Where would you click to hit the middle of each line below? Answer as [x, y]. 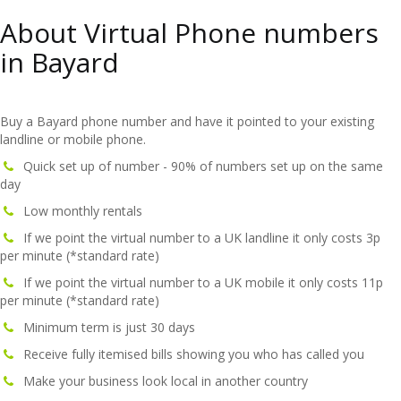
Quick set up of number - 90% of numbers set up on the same [200, 166]
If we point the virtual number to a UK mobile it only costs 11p [200, 282]
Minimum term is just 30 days [106, 327]
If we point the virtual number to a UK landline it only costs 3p [198, 238]
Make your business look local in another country [162, 381]
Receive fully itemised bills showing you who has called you [190, 354]
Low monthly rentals [79, 211]
